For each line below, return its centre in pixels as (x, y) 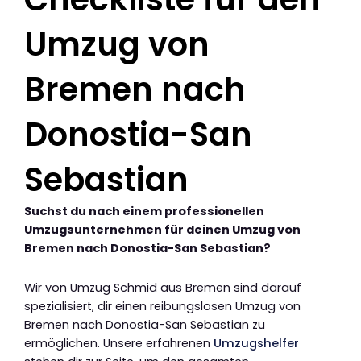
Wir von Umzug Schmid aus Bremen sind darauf (163, 287)
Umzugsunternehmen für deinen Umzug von (162, 230)
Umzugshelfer (256, 343)
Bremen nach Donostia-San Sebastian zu (145, 324)
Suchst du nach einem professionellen (144, 212)
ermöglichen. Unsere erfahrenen (119, 343)
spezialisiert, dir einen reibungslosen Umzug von (162, 306)
